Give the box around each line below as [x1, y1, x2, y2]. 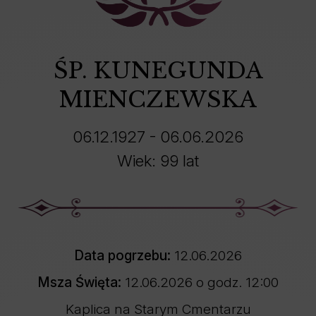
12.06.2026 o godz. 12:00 [121, 274, 279, 291]
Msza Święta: [37, 274, 121, 291]
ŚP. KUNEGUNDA [53, 56, 263, 85]
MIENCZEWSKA [59, 85, 257, 114]
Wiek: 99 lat [117, 151, 199, 171]
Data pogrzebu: [74, 248, 171, 264]
